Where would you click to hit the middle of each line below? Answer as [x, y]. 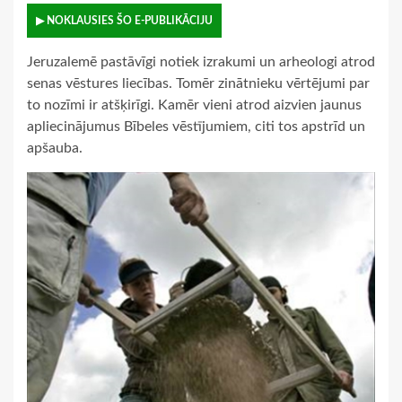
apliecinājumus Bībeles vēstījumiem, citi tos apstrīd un [196, 127]
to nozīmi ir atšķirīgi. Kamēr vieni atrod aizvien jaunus [194, 105]
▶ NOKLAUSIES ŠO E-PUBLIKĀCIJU [124, 21]
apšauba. [55, 149]
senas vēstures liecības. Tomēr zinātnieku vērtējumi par [198, 84]
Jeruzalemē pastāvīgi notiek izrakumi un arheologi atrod [201, 62]
